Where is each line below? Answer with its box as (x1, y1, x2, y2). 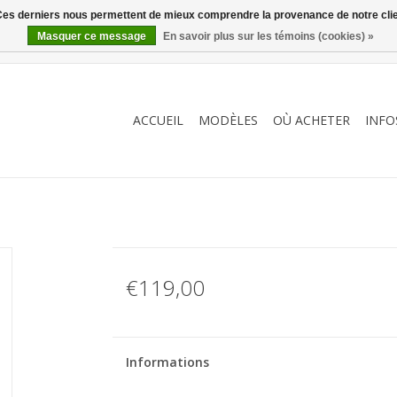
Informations (125, 354, 209, 370)
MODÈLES (198, 112, 258, 128)
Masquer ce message (37, 30, 146, 43)
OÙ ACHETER (273, 112, 350, 128)
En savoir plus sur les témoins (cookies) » (163, 30, 374, 43)
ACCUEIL (133, 112, 183, 128)
